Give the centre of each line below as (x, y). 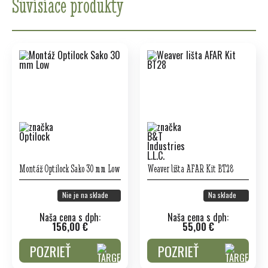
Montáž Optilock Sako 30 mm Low (69, 168)
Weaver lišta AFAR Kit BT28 (190, 168)
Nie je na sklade (85, 195)
